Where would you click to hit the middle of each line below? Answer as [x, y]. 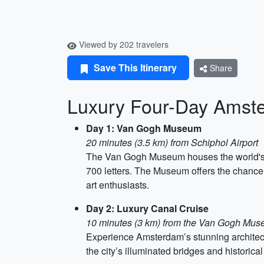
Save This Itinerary [134, 67]
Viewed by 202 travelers [123, 44]
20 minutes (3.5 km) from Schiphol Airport [172, 142]
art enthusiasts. [118, 185]
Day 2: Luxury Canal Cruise [147, 208]
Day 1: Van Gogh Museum [144, 128]
